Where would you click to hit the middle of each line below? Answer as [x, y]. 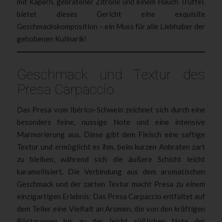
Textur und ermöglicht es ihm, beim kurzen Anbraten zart [111, 146]
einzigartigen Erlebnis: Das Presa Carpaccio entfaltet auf [111, 196]
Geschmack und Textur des [111, 74]
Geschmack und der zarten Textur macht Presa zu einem [111, 184]
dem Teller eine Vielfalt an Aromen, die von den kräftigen [111, 208]
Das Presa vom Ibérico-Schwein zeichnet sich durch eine [111, 109]
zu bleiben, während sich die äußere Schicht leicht [111, 159]
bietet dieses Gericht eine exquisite [111, 14]
